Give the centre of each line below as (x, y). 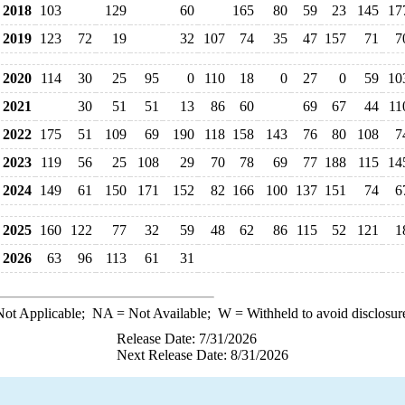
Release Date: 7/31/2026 (187, 339)
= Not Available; (165, 313)
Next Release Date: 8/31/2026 (202, 355)
